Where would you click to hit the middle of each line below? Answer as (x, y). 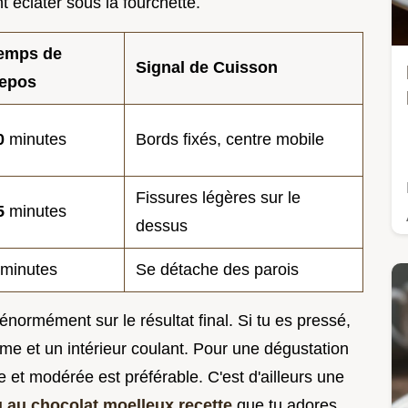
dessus (162, 226)
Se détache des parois (217, 270)
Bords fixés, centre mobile (230, 140)
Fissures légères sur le (218, 198)
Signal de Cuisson (207, 68)
